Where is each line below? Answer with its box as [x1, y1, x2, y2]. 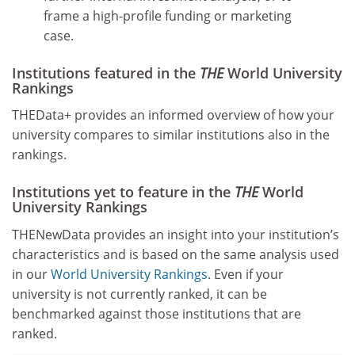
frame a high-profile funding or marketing [44, 6, 292, 25]
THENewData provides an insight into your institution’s [12, 225, 339, 243]
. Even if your [208, 265, 284, 283]
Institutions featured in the [12, 63, 200, 82]
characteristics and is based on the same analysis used [12, 245, 339, 263]
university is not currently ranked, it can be [12, 284, 267, 303]
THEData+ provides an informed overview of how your [12, 106, 334, 124]
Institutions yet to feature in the [12, 182, 235, 202]
